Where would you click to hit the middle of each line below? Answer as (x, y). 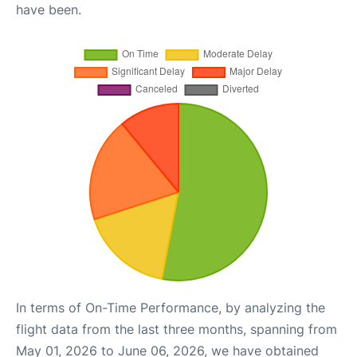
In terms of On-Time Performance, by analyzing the (171, 308)
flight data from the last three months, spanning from (177, 330)
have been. (49, 10)
